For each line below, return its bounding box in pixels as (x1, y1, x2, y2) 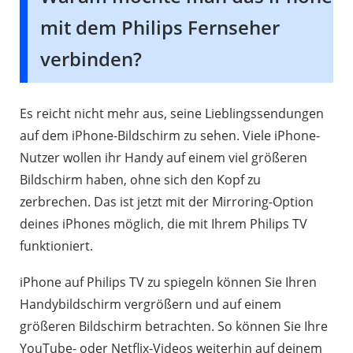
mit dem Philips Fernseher (40, 13, 280, 40)
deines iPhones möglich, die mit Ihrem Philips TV (20, 214, 307, 232)
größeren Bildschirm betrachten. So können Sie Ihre (20, 317, 328, 335)
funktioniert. (20, 236, 93, 255)
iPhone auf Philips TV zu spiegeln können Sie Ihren (20, 273, 317, 291)
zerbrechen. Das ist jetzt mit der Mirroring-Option (20, 192, 314, 210)
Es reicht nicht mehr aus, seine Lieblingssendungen (20, 104, 324, 122)
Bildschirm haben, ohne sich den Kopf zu (20, 170, 261, 188)
